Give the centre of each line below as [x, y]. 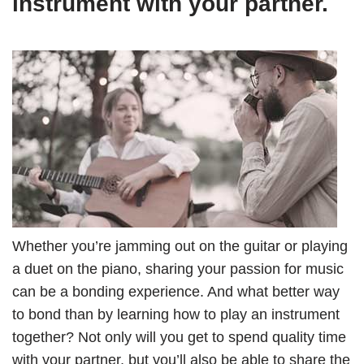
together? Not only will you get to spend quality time [179, 338]
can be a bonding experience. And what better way [176, 292]
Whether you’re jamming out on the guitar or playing [180, 247]
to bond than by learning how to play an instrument [176, 315]
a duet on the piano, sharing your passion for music [178, 269]
